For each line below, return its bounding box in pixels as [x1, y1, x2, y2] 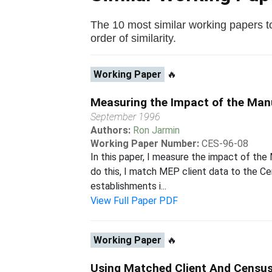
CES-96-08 [202, 138, 249, 149]
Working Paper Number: [90, 138, 200, 149]
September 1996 [90, 111, 161, 123]
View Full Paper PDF [90, 195, 178, 206]
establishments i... [90, 180, 167, 192]
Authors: [90, 124, 134, 136]
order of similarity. [90, 32, 177, 44]
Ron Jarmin [133, 124, 180, 136]
